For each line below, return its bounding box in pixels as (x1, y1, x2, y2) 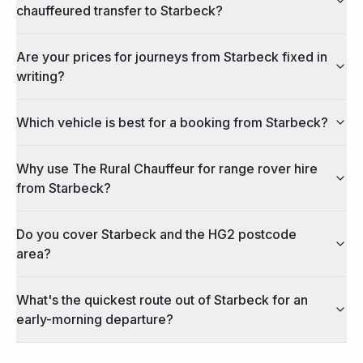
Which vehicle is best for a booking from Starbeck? (16, 113, 328, 130)
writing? (16, 67, 65, 84)
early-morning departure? (16, 310, 173, 327)
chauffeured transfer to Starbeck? (16, 2, 223, 19)
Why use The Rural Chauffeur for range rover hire (16, 160, 318, 177)
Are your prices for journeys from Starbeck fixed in (16, 48, 327, 65)
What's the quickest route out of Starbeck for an (16, 291, 308, 308)
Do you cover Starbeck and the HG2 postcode (16, 225, 297, 242)
